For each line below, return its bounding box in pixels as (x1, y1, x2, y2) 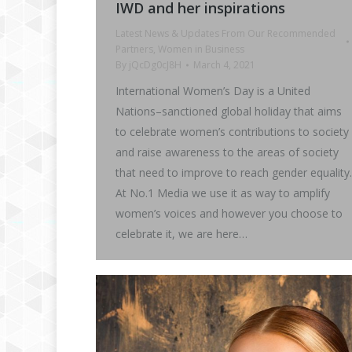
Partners (115, 42, 153, 56)
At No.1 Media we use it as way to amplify (115, 185, 330, 200)
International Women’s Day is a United (115, 82, 310, 98)
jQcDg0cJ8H (129, 57, 181, 71)
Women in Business (158, 42, 244, 56)
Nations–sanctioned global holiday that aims (115, 103, 342, 119)
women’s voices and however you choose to (115, 205, 343, 221)
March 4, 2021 (193, 57, 255, 71)
